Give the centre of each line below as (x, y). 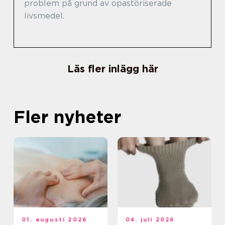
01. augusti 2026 (55, 220)
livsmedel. (44, 16)
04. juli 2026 (150, 220)
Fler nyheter (67, 117)
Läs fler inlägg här (113, 69)
